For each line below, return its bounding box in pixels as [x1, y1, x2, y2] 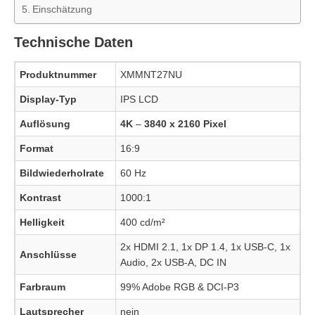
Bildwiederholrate [20, 167, 107, 179]
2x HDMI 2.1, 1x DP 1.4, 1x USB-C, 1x [120, 241, 290, 253]
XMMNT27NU [120, 69, 182, 81]
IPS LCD [120, 94, 158, 105]
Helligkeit [20, 217, 65, 229]
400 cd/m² [120, 217, 165, 229]
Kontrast [20, 192, 61, 204]
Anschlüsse [20, 249, 77, 261]
